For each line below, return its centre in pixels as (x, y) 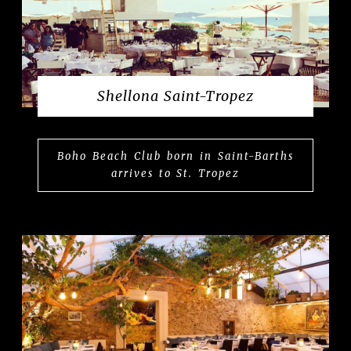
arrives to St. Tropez (175, 173)
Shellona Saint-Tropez (175, 96)
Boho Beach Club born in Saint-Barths (175, 156)
